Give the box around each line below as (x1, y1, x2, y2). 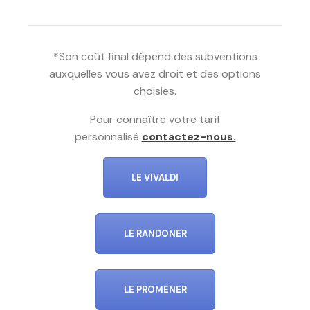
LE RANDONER (123, 227, 187, 239)
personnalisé (74, 129, 142, 145)
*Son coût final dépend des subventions (53, 49, 257, 64)
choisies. (134, 84, 176, 99)
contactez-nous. (141, 129, 236, 145)
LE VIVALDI (131, 172, 179, 184)
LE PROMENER (123, 283, 187, 295)
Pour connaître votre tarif (90, 112, 220, 127)
